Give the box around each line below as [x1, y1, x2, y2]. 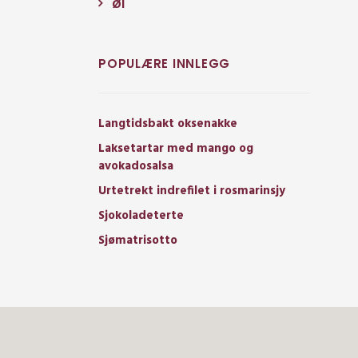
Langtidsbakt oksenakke [98, 114, 237, 134]
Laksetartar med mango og [98, 139, 253, 159]
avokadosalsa [98, 157, 173, 177]
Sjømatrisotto [98, 231, 177, 251]
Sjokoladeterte [98, 206, 184, 226]
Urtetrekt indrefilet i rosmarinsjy [98, 181, 285, 201]
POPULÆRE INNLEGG [98, 55, 230, 73]
